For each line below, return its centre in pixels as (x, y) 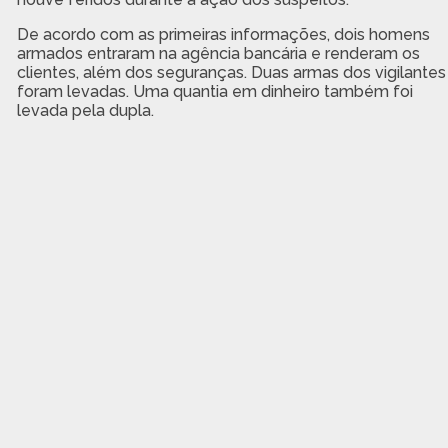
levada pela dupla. (85, 110)
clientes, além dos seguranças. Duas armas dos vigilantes (231, 72)
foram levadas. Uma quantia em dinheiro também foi (214, 91)
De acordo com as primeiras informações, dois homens (223, 34)
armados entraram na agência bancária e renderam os (218, 53)
